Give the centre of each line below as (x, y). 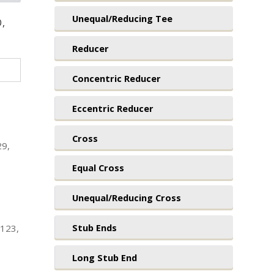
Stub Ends (94, 227)
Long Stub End (104, 257)
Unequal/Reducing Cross (126, 198)
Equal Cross (98, 168)
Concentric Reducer (116, 78)
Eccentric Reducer (113, 108)
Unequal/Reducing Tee (122, 19)
